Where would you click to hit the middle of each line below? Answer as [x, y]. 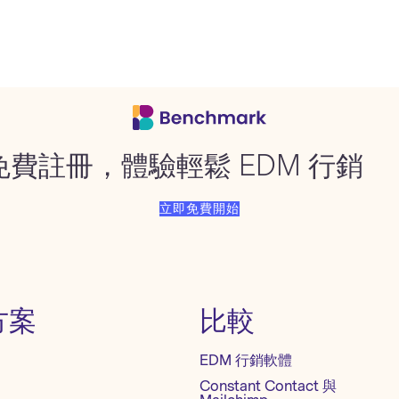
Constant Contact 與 [268, 386]
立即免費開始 [199, 209]
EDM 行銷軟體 [246, 360]
